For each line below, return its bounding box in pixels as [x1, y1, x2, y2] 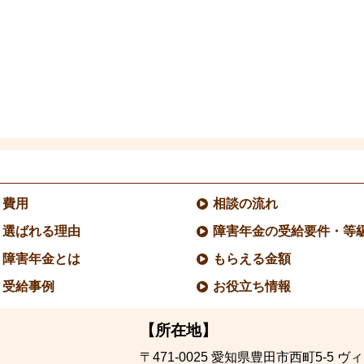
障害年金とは [2, 251, 81, 266]
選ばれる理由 [2, 223, 81, 238]
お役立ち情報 [213, 279, 292, 293]
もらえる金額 [213, 251, 292, 266]
